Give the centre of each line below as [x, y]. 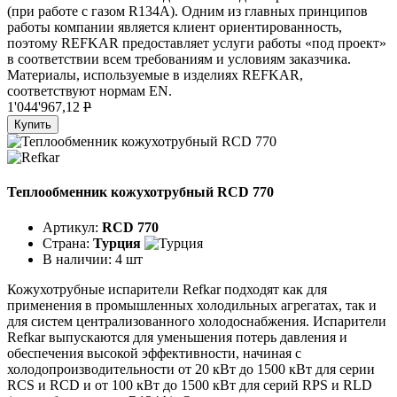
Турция [117, 243]
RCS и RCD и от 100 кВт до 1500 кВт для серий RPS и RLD [190, 385]
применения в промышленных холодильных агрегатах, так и [192, 305]
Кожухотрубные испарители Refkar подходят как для [167, 289]
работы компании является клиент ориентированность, [175, 27]
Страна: [68, 243]
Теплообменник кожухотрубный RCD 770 [140, 192]
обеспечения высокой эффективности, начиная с [154, 353]
